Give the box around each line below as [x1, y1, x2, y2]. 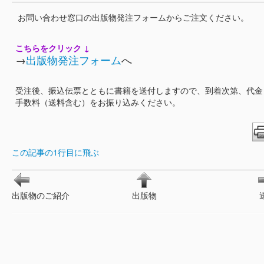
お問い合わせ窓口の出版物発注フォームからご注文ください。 [15, 11, 249, 23]
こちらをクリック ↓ [15, 42, 90, 54]
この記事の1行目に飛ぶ [12, 146, 99, 158]
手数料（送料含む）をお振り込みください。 [15, 96, 180, 108]
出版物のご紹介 [12, 189, 70, 201]
